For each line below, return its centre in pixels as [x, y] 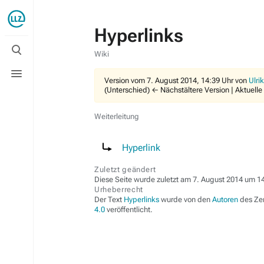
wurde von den [186, 199]
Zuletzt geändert [125, 169]
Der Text [109, 199]
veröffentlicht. [129, 209]
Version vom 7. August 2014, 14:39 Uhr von [176, 80]
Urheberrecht [119, 189]
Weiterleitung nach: [134, 138]
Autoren [225, 199]
